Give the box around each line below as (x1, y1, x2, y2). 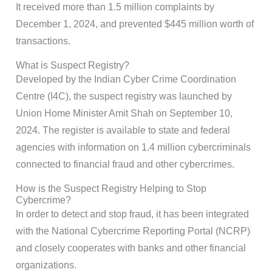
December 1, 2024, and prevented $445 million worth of (16, 19, 254, 30)
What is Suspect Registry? (16, 60, 129, 71)
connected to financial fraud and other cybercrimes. (16, 159, 234, 170)
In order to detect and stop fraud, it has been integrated (16, 209, 249, 220)
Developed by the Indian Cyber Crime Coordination (16, 74, 236, 85)
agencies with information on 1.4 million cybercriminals (16, 142, 251, 153)
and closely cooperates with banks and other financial (16, 243, 246, 254)
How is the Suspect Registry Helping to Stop (16, 183, 206, 194)
